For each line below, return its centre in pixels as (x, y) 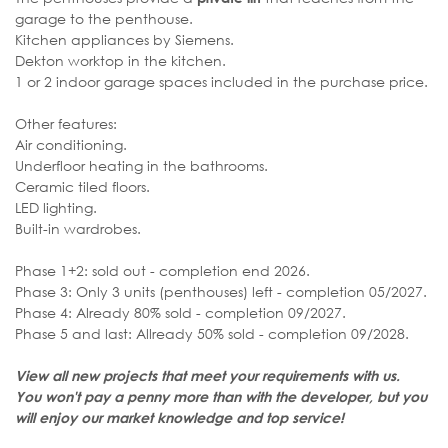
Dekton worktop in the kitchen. (120, 60)
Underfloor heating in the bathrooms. (141, 165)
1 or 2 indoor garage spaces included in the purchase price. (223, 81)
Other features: (66, 123)
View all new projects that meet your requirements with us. (207, 375)
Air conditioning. (71, 144)
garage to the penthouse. (104, 18)
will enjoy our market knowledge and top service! (179, 417)
